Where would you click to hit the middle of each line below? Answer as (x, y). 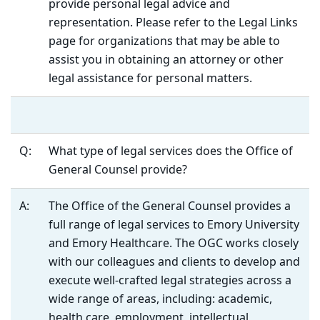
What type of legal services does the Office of (171, 151)
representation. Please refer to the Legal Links (173, 23)
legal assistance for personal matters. (150, 79)
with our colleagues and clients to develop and (174, 262)
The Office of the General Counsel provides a (170, 206)
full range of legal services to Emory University (174, 225)
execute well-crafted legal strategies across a (170, 281)
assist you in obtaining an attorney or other (166, 60)
